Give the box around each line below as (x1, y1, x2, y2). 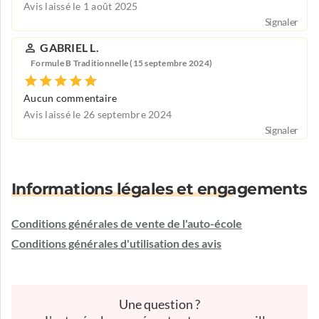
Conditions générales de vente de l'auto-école (11, 217, 242, 231)
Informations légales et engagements (11, 179, 308, 199)
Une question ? (119, 297, 200, 313)
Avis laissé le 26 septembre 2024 (23, 109, 172, 121)
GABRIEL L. (40, 41, 99, 55)
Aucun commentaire (23, 93, 117, 105)
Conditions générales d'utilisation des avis (11, 237, 221, 251)
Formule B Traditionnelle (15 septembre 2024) (31, 58, 212, 68)
